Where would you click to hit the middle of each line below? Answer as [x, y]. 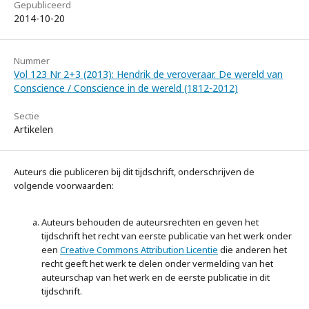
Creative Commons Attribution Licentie [139, 250]
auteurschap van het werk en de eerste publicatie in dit [156, 277]
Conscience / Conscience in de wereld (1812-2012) [126, 88]
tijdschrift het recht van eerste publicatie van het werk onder [167, 236]
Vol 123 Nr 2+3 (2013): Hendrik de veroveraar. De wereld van [148, 74]
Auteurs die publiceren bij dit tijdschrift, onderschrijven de [134, 172]
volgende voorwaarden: [64, 186]
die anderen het [252, 250]
